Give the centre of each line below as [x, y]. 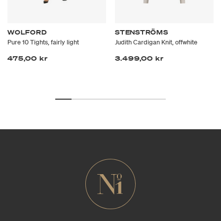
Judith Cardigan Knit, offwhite [156, 42]
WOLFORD [27, 33]
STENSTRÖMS [142, 33]
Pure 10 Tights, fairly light [43, 42]
